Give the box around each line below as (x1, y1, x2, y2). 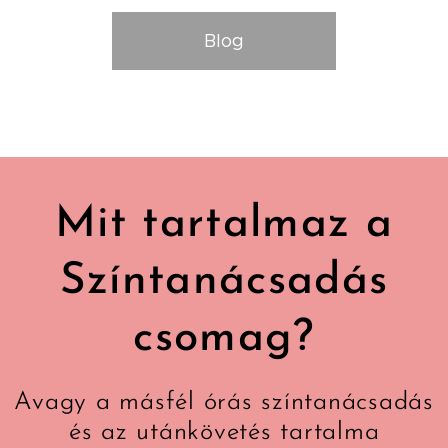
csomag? (133, 316, 315, 361)
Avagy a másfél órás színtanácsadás (14, 389, 434, 415)
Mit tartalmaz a (55, 202, 393, 247)
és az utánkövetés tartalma (68, 419, 380, 445)
